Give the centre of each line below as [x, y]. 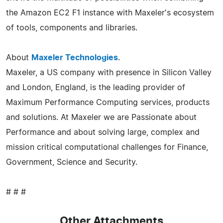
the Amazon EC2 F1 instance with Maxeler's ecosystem [110, 13]
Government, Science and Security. [72, 162]
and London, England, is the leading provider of [96, 87]
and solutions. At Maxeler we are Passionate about [101, 117]
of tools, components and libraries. [72, 28]
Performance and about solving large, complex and [103, 132]
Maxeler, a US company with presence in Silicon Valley [109, 72]
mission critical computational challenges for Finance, [107, 147]
